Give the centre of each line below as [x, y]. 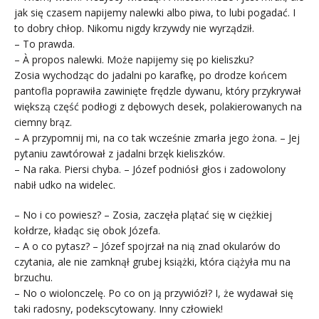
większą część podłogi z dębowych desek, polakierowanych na [158, 106]
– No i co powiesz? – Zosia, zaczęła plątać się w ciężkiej [143, 214]
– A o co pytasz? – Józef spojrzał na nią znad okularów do [147, 246]
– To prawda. [45, 43]
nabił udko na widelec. [65, 184]
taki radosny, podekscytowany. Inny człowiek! [119, 308]
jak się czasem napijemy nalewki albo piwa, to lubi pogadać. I [155, 12]
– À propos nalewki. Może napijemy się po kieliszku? [134, 59]
